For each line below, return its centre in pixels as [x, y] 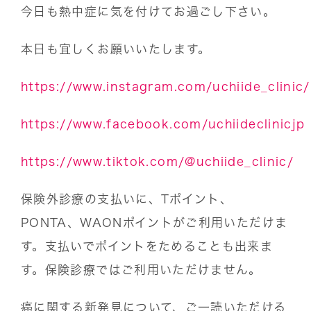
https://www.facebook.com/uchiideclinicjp [163, 124]
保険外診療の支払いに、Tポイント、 [127, 199]
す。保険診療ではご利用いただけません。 [141, 269]
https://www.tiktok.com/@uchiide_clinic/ [158, 161]
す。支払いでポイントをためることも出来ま [147, 246]
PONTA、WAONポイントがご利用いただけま [154, 222]
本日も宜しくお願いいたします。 [116, 49]
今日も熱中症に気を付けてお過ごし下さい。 [149, 11]
